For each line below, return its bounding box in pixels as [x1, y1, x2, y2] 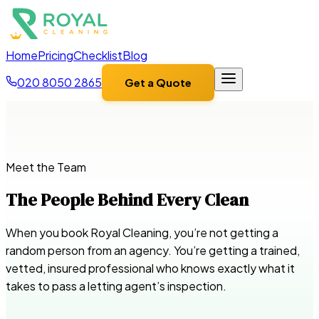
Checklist [73, 48, 122, 63]
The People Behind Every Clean [6, 188, 249, 212]
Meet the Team [6, 159, 86, 175]
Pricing [38, 48, 73, 63]
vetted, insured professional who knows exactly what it [6, 261, 295, 276]
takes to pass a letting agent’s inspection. [6, 278, 226, 294]
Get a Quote [125, 75, 192, 90]
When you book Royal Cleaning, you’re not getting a [6, 225, 278, 241]
